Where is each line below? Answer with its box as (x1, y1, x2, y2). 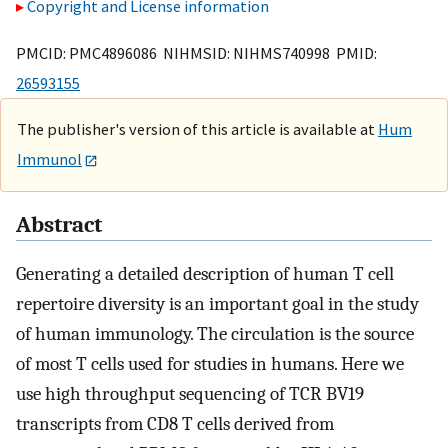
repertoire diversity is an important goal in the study (16, 293, 419, 316)
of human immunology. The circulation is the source (16, 323, 414, 346)
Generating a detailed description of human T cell (16, 263, 394, 286)
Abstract (16, 212, 102, 239)
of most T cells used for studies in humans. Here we (16, 353, 404, 376)
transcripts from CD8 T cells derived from (16, 413, 334, 436)
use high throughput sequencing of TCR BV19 (16, 383, 364, 406)
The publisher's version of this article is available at (17, 118, 378, 139)
